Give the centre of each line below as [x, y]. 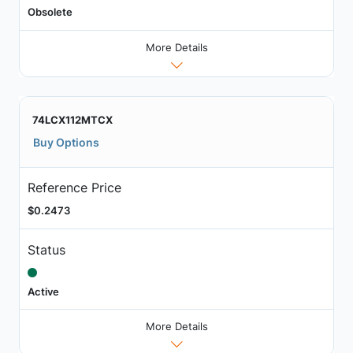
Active [43, 291]
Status [46, 249]
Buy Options [66, 142]
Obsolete [50, 12]
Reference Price [74, 188]
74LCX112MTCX [72, 119]
